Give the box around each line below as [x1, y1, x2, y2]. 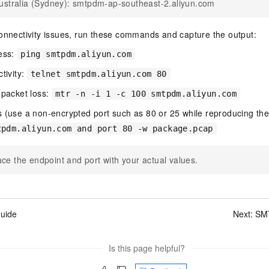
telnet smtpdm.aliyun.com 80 [30, 69, 167, 79]
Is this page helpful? [109, 242, 185, 254]
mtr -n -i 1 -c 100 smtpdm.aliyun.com [55, 89, 237, 98]
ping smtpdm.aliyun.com [20, 49, 132, 59]
